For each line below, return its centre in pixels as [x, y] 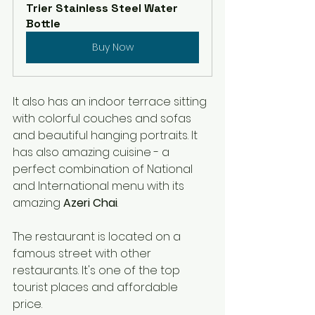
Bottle [43, 24]
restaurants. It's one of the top [98, 271]
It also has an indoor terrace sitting [111, 102]
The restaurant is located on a [98, 237]
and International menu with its [100, 186]
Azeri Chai [90, 203]
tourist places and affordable [97, 288]
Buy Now [112, 47]
